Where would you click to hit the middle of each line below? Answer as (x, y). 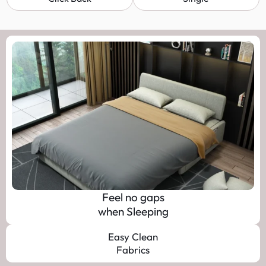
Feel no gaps (133, 197)
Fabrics (133, 250)
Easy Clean (133, 237)
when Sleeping (133, 212)
